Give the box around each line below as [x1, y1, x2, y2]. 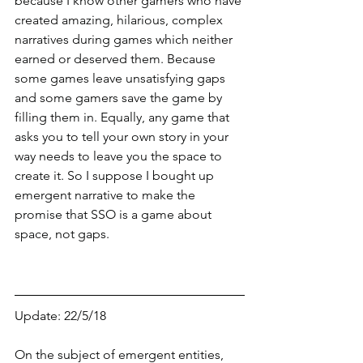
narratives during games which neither [15, 31, 236, 47]
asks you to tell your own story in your [15, 128, 232, 144]
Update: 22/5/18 [15, 307, 106, 323]
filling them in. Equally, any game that [15, 109, 233, 125]
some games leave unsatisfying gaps [15, 70, 228, 86]
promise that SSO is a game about [15, 206, 215, 222]
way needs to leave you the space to [15, 147, 225, 164]
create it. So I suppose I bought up [15, 167, 217, 183]
